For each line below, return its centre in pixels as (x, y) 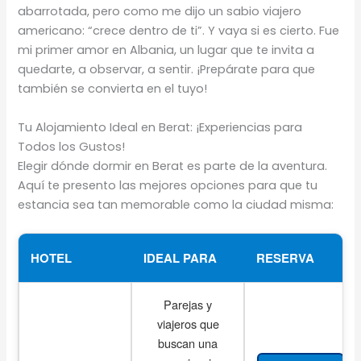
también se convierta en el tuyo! (113, 89)
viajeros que (188, 323)
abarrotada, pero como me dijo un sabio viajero (160, 12)
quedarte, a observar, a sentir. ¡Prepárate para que (167, 70)
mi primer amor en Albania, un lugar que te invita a (166, 50)
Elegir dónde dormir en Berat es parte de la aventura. (173, 166)
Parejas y (188, 304)
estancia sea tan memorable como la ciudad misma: (176, 204)
